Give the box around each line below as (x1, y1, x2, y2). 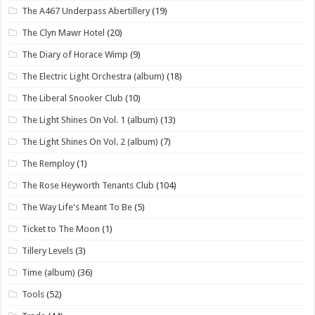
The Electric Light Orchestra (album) (22, 70, 165, 82)
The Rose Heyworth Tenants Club (22, 179, 155, 191)
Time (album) (22, 266, 76, 278)
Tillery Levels (22, 245, 74, 256)
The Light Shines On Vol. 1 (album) (22, 114, 159, 125)
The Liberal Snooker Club (22, 92, 124, 103)
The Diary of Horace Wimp (22, 49, 129, 60)
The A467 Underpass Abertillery (22, 5, 150, 16)
